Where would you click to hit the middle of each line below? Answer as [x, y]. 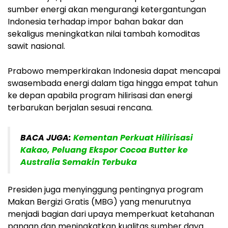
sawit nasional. [36, 46]
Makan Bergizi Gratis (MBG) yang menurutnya [99, 202]
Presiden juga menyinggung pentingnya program [105, 189]
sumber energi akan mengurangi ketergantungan [107, 9]
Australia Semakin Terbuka [79, 162]
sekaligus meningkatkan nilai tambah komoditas [104, 34]
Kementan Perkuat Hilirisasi [133, 137]
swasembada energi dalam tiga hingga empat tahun [113, 83]
